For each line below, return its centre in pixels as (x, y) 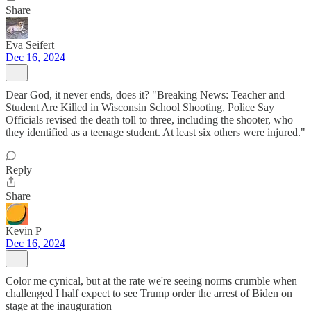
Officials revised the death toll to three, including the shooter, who (149, 120)
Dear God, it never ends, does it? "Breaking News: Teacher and (145, 95)
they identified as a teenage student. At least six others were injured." (155, 132)
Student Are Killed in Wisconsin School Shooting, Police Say (140, 107)
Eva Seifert (30, 45)
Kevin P (23, 231)
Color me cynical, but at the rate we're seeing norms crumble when (151, 281)
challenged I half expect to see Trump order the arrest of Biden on (149, 293)
